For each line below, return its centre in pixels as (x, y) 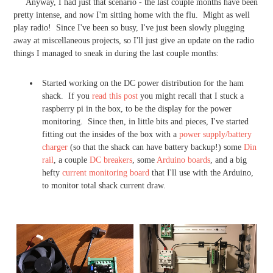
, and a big (229, 160)
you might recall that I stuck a (191, 96)
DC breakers (111, 160)
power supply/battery (215, 134)
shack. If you (67, 96)
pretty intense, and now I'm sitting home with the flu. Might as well (132, 15)
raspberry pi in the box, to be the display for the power (137, 108)
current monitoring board (107, 172)
